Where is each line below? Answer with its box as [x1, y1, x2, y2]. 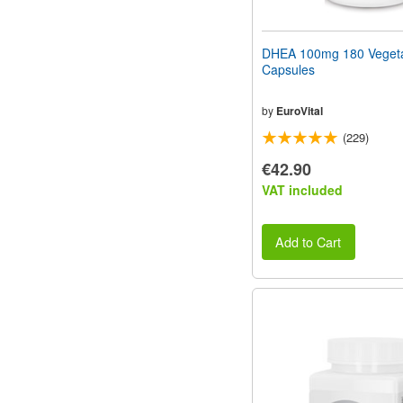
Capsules [262, 59, 315, 78]
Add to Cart [275, 232, 342, 252]
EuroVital [276, 102, 323, 119]
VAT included [262, 180, 343, 199]
